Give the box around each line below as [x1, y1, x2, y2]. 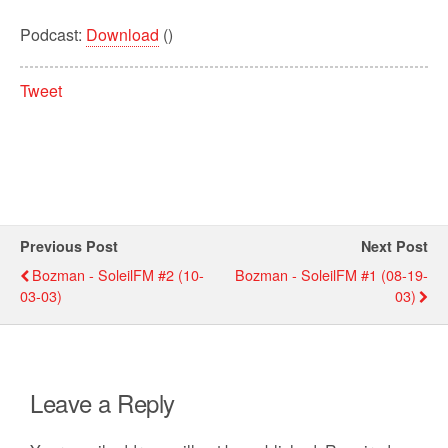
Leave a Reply [30, 384, 175, 420]
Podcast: [20, 23, 86, 46]
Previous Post [20, 235, 118, 256]
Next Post [361, 235, 428, 256]
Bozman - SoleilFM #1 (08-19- [235, 263, 428, 285]
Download [86, 23, 159, 46]
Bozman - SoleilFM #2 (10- [32, 263, 204, 285]
